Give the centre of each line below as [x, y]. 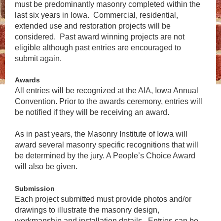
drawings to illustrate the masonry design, [87, 210]
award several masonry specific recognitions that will [107, 145]
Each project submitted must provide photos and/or [103, 199]
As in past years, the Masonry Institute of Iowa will [101, 134]
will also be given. [46, 166]
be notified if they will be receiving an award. [92, 112]
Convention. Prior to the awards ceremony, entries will [109, 101]
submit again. [38, 58]
